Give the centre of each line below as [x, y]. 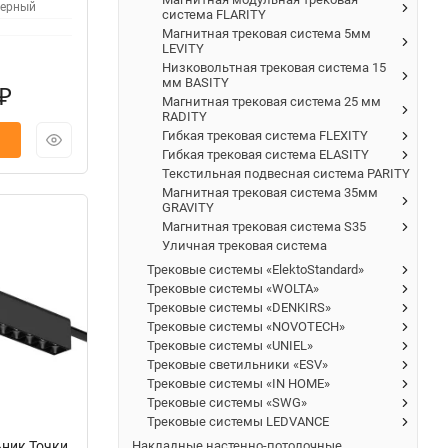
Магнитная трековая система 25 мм [271, 101]
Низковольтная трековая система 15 [274, 67]
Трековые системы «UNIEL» [230, 345]
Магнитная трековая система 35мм [270, 192]
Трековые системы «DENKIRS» [239, 307]
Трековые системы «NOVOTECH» [246, 326]
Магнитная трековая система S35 [264, 226]
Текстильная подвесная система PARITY [286, 173]
